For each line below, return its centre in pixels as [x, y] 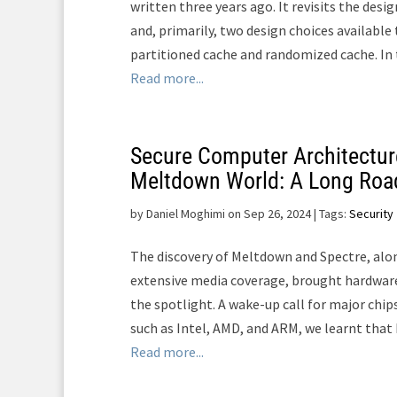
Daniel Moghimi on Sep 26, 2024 [229, 214]
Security [371, 214]
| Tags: [330, 214]
